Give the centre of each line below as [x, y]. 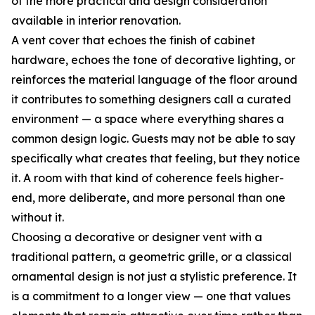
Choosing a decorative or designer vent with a [137, 237]
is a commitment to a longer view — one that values [151, 296]
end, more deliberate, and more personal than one [148, 198]
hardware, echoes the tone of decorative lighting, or [153, 60]
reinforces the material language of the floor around [154, 80]
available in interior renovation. [96, 21]
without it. [38, 218]
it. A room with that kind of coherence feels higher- [148, 178]
